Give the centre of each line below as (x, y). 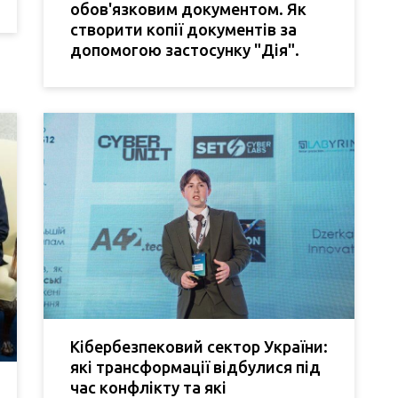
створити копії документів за (183, 30)
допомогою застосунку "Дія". (185, 50)
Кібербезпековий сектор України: (199, 347)
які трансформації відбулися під (195, 367)
